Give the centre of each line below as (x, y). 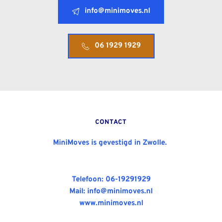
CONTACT (111, 123)
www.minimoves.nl (111, 204)
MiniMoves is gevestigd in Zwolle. (111, 143)
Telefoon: (87, 180)
